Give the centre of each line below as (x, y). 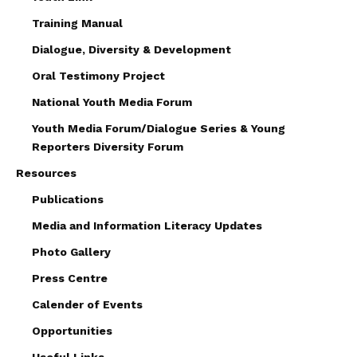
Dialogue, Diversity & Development (131, 49)
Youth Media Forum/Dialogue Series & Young (159, 128)
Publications (68, 199)
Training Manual (77, 23)
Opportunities (72, 330)
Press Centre (70, 278)
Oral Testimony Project (98, 75)
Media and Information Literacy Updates (147, 225)
